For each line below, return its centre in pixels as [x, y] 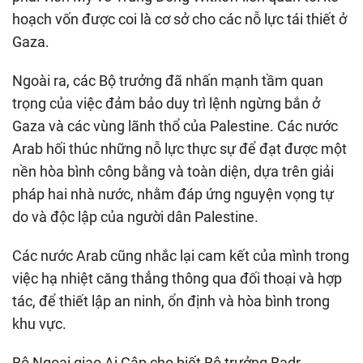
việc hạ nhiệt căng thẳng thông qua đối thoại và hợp [177, 278]
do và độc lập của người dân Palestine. [135, 216]
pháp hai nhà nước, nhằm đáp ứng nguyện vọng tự [173, 194]
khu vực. [39, 323]
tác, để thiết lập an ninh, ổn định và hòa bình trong [171, 301]
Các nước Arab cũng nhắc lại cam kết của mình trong [181, 255]
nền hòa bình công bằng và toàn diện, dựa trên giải [173, 171]
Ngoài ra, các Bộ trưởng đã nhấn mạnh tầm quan [168, 80]
